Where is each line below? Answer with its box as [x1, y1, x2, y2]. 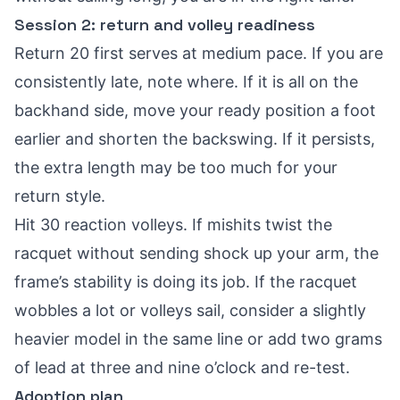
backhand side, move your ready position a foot [14, 101, 376, 120]
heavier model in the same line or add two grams [14, 329, 382, 348]
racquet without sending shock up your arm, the [14, 244, 379, 262]
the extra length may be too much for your [14, 158, 337, 177]
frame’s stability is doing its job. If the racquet [14, 272, 357, 291]
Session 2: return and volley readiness [14, 14, 315, 35]
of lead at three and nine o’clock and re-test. [14, 358, 350, 377]
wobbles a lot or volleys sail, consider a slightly [14, 301, 366, 320]
